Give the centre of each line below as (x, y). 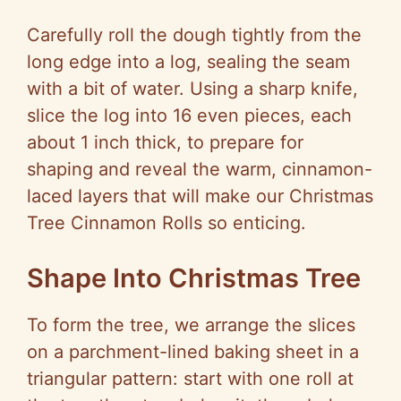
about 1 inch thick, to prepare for (165, 143)
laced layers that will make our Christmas (200, 196)
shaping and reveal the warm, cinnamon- (200, 170)
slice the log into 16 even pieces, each (189, 116)
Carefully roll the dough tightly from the (194, 35)
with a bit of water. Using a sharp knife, (192, 89)
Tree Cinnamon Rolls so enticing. (166, 223)
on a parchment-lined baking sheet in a (193, 352)
